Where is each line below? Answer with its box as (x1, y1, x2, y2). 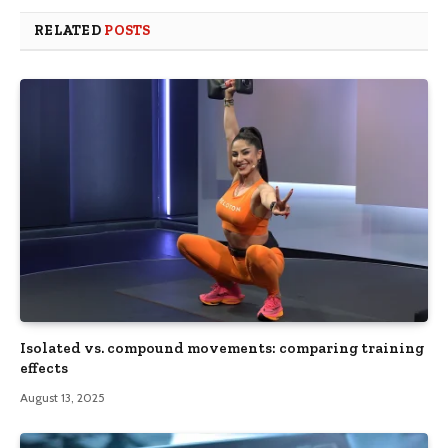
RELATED (34, 22, 105, 40)
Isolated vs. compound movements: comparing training (20, 339, 424, 358)
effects (20, 359, 68, 378)
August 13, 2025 (20, 390, 105, 406)
